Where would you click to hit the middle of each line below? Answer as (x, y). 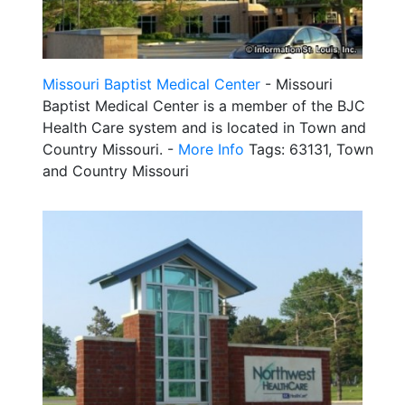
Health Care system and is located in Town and (204, 127)
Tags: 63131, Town (309, 149)
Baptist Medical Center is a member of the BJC (204, 105)
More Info (211, 149)
